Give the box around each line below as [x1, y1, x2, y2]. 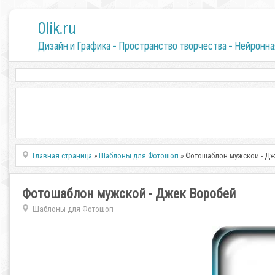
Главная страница [33, 151, 93, 160]
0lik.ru [37, 18, 76, 39]
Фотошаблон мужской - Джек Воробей [22, 186, 236, 201]
